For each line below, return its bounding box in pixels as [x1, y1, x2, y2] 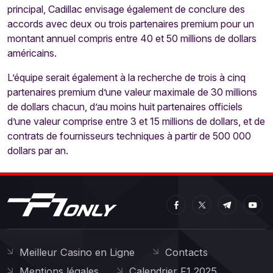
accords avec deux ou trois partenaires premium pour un [7, 18, 254, 30]
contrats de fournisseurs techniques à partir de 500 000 [7, 130, 251, 142]
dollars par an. [7, 144, 68, 157]
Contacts [165, 246, 208, 258]
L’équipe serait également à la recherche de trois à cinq [7, 71, 246, 83]
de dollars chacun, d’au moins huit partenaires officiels [7, 101, 243, 113]
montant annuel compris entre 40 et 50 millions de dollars [7, 32, 257, 44]
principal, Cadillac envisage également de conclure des [7, 3, 245, 15]
